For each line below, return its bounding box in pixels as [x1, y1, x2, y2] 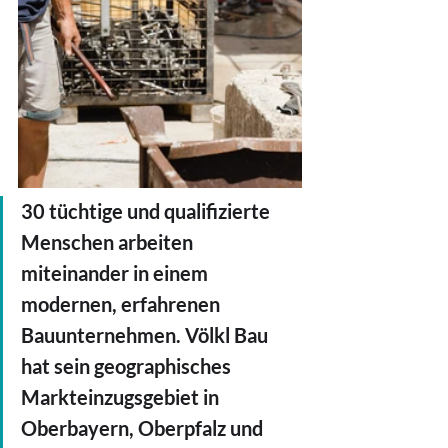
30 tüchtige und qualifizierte [21, 198, 274, 223]
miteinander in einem [21, 260, 212, 285]
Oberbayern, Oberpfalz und [21, 415, 267, 440]
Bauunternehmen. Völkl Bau [21, 322, 272, 347]
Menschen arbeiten [21, 229, 197, 254]
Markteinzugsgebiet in [21, 384, 223, 409]
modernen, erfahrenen [21, 291, 224, 316]
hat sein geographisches [21, 353, 235, 378]
